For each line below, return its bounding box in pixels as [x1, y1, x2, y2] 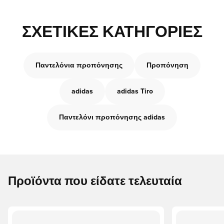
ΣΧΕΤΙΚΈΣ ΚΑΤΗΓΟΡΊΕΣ [21, 24, 202, 40]
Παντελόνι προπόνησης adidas [59, 114, 165, 121]
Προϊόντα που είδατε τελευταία [8, 175, 182, 187]
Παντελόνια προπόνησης [35, 62, 122, 69]
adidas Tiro [116, 88, 153, 95]
